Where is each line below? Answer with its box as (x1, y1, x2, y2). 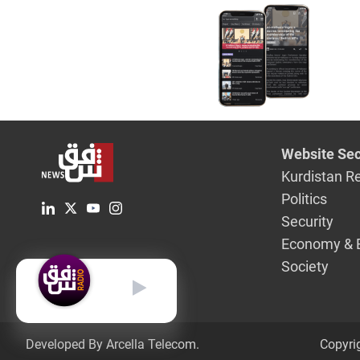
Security (281, 213, 334, 231)
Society (281, 258, 329, 276)
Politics (281, 190, 328, 208)
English (53, 272, 93, 287)
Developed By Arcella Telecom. (26, 337, 199, 353)
